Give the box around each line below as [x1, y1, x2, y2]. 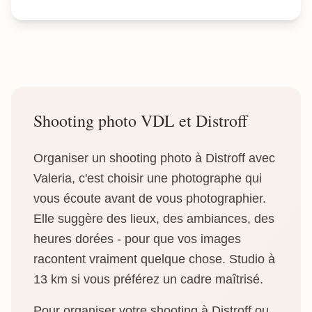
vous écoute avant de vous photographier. [33, 192, 266, 205]
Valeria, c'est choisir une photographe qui [33, 171, 262, 185]
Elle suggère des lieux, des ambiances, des [33, 212, 274, 226]
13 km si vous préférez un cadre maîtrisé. [33, 272, 263, 286]
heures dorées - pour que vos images [33, 232, 241, 246]
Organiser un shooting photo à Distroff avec [33, 151, 275, 165]
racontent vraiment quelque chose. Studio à [33, 252, 275, 266]
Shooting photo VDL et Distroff [33, 109, 247, 132]
